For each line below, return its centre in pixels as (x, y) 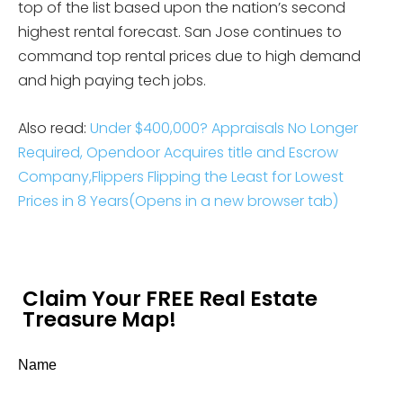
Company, (55, 176)
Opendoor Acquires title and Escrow (212, 152)
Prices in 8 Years (73, 201)
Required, (52, 152)
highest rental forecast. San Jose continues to (180, 31)
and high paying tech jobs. (112, 80)
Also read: (54, 128)
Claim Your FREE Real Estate (170, 298)
